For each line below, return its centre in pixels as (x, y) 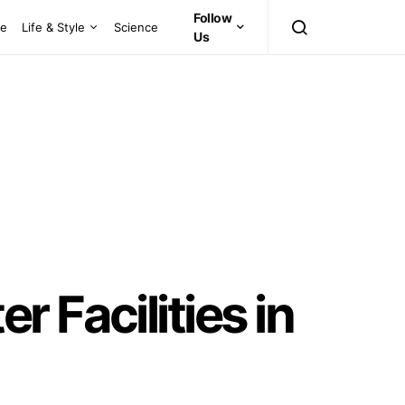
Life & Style (54, 27)
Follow (213, 18)
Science (137, 27)
